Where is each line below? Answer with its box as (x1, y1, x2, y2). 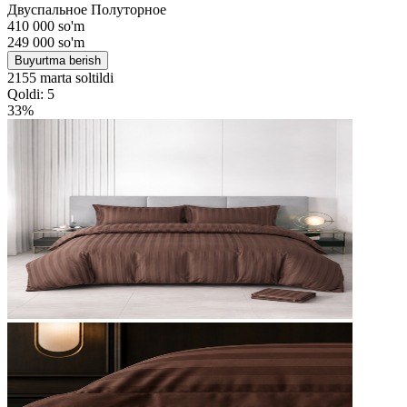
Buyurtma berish (15, 53, 101, 67)
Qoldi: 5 (7, 85, 55, 102)
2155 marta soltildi (7, 69, 114, 85)
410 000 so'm (7, 17, 84, 34)
